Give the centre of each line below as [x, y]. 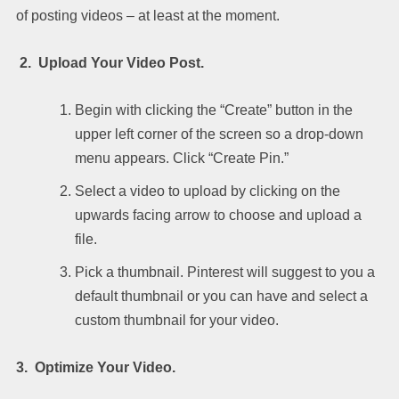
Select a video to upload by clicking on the [208, 191]
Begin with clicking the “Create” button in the [214, 110]
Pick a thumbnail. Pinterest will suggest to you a [225, 272]
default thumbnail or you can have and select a [221, 296]
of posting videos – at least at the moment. [151, 15]
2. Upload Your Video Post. [110, 62]
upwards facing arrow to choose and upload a [218, 215]
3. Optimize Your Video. [96, 367]
